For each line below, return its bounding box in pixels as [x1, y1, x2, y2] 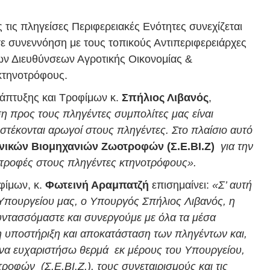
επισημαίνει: [152, 178, 209, 191]
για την [218, 140, 253, 152]
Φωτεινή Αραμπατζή [45, 178, 152, 191]
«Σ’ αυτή [209, 178, 252, 191]
